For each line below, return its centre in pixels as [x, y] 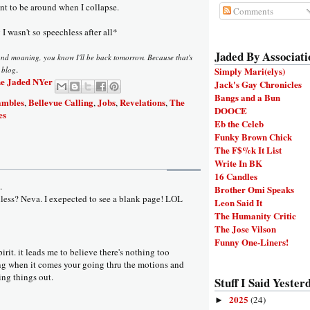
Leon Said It [238, 203]
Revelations [143, 102]
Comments [252, 11]
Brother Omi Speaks [254, 190]
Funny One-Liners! [252, 242]
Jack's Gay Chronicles [258, 84]
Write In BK [238, 163]
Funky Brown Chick [253, 137]
